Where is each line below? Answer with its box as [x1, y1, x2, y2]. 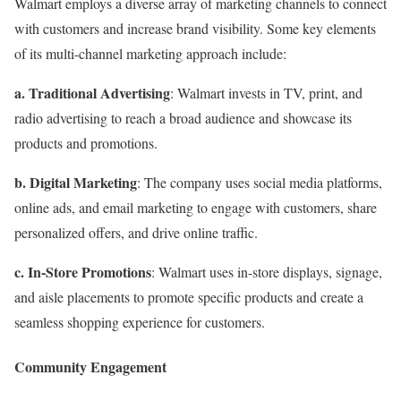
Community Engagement [14, 355, 166, 377]
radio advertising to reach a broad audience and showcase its [14, 108, 352, 128]
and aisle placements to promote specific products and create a [14, 287, 363, 307]
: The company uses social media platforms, [137, 173, 382, 192]
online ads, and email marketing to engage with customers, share [14, 198, 377, 218]
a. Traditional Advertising [14, 82, 170, 104]
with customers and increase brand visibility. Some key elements [14, 19, 376, 38]
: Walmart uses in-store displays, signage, [151, 262, 382, 282]
